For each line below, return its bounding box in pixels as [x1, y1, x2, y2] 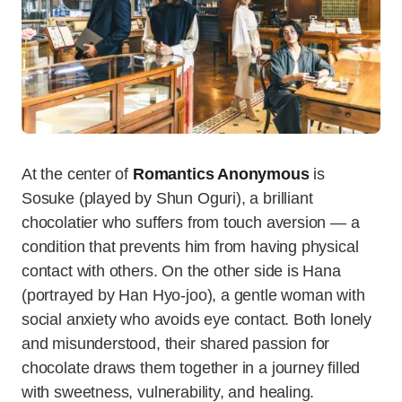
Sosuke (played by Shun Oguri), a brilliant [22, 189, 313, 208]
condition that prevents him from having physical [22, 238, 359, 257]
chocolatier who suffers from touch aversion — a [22, 214, 360, 232]
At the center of [22, 165, 133, 184]
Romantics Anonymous [132, 165, 310, 184]
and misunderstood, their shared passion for [22, 335, 330, 354]
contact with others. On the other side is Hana [22, 262, 341, 281]
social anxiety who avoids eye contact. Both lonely [22, 310, 372, 329]
